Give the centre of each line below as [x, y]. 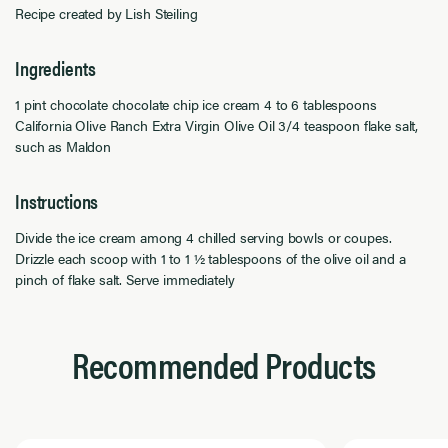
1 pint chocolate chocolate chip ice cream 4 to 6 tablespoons [196, 103]
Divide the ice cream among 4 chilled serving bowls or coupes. [203, 236]
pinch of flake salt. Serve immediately [125, 278]
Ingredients [55, 68]
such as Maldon [63, 145]
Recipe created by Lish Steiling [106, 12]
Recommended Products [224, 364]
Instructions [57, 201]
